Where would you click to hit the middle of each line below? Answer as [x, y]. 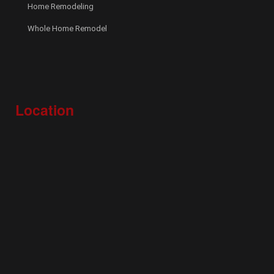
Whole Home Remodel [67, 28]
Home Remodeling [61, 6]
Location [45, 110]
